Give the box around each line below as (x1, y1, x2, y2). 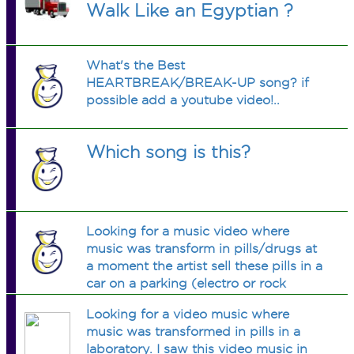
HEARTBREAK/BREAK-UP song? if (86, 76, 310, 89)
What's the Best (86, 58, 186, 72)
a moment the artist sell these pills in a (86, 259, 323, 273)
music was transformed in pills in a (86, 325, 301, 338)
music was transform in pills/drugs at (86, 242, 318, 255)
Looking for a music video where (86, 224, 290, 238)
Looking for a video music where (86, 307, 290, 321)
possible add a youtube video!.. (86, 93, 281, 107)
